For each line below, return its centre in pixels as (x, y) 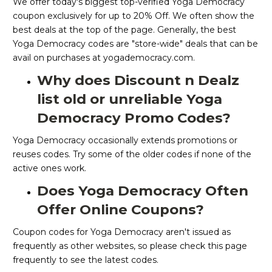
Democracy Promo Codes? (134, 118)
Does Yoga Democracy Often (143, 191)
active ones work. (49, 168)
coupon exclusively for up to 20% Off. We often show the (134, 16)
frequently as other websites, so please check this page (130, 246)
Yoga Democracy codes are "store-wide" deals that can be (135, 44)
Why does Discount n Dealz (138, 80)
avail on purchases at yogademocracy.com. (105, 58)
